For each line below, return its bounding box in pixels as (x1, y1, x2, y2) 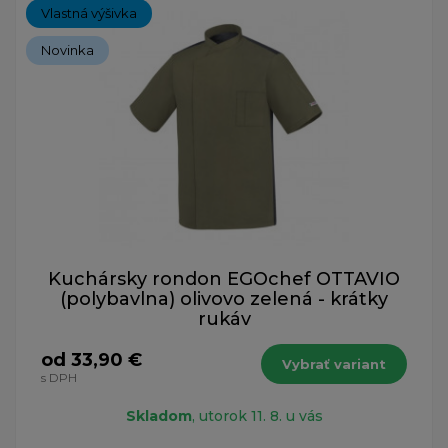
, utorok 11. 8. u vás (191, 406, 323, 425)
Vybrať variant (282, 355, 386, 372)
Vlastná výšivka (41, 4, 137, 21)
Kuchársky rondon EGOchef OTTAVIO (48, 267, 400, 290)
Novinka (41, 41, 94, 58)
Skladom (125, 406, 192, 425)
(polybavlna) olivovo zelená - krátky (60, 287, 388, 310)
